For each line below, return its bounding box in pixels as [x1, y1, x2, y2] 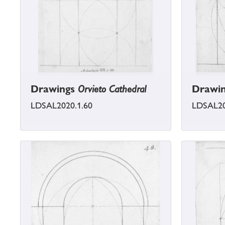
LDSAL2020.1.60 [31, 100, 92, 111]
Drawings [31, 83, 78, 95]
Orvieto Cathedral [78, 83, 146, 95]
